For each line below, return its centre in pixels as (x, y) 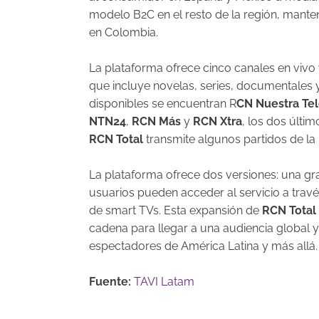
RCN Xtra (218, 121)
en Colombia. (124, 32)
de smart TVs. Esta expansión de (176, 210)
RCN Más (156, 121)
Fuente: (110, 282)
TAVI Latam (164, 282)
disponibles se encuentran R (163, 104)
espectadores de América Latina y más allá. (203, 246)
